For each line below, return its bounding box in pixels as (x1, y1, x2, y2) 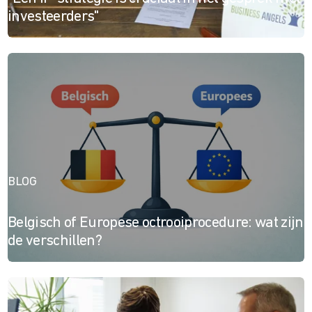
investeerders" (7, 9, 99, 26)
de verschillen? (7, 233, 102, 250)
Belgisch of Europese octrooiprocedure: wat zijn (7, 215, 304, 232)
